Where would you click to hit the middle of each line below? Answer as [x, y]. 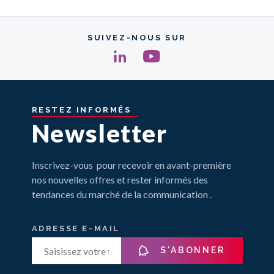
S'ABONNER [191, 250]
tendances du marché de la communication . [121, 194]
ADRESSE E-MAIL [76, 229]
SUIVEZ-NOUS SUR [137, 38]
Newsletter [99, 134]
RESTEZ [52, 110]
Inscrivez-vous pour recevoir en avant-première [131, 165]
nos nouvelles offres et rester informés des [120, 180]
